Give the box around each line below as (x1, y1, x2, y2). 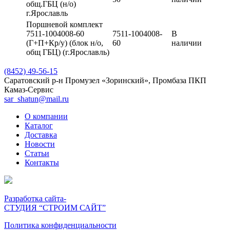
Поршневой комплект (26, 20, 103, 29)
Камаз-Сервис (4, 85, 53, 94)
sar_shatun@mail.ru (4, 94, 69, 103)
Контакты (25, 158, 59, 167)
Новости (25, 139, 55, 148)
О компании (25, 111, 68, 121)
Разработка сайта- (4, 194, 66, 203)
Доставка (25, 130, 57, 139)
